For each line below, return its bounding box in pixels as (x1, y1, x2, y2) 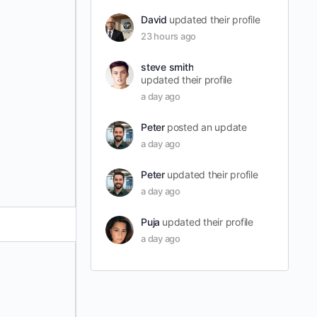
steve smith (141, 61, 194, 74)
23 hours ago (141, 30, 197, 42)
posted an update (166, 121, 247, 134)
